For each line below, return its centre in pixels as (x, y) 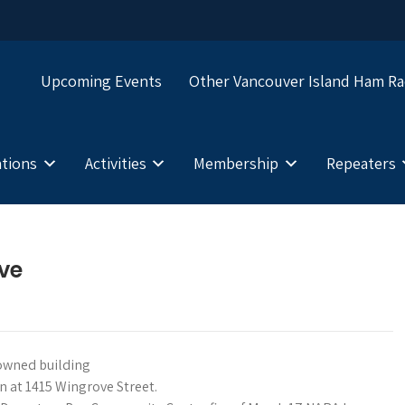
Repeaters (361, 163)
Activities (115, 163)
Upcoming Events (101, 81)
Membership (236, 163)
